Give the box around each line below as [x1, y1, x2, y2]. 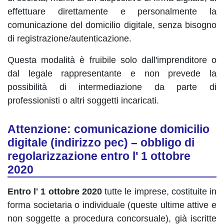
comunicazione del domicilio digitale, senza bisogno [7, 20, 216, 30]
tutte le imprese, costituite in [101, 186, 217, 196]
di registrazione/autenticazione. [7, 33, 131, 43]
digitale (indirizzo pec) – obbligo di [7, 136, 194, 149]
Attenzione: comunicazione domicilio [7, 122, 209, 135]
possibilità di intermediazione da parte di [7, 82, 216, 92]
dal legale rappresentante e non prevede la [7, 68, 216, 78]
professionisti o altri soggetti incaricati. [7, 95, 159, 105]
